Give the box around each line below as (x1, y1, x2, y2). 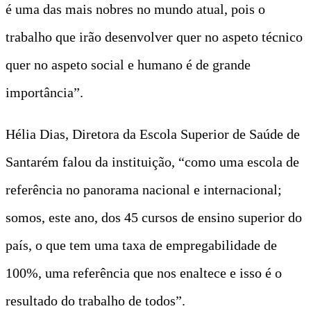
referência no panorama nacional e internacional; (6, 181, 282, 197)
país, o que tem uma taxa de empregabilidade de (6, 237, 277, 253)
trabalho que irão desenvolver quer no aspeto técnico (6, 28, 303, 44)
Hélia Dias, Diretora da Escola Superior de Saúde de (6, 126, 300, 142)
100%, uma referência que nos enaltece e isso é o (6, 264, 282, 280)
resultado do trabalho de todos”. (6, 292, 185, 308)
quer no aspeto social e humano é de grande (6, 56, 251, 72)
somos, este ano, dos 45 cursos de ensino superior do (6, 209, 302, 225)
